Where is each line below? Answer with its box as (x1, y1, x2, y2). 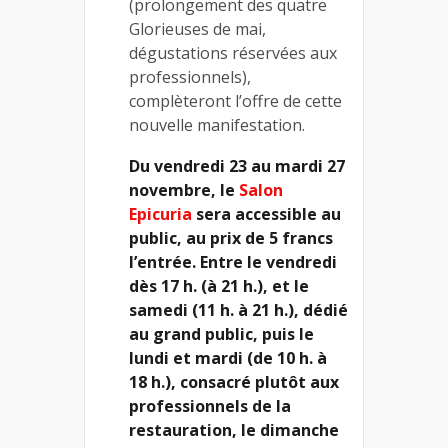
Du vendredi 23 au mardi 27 (129, 154, 345, 177)
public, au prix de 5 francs (129, 226, 333, 249)
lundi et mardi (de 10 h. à (129, 346, 327, 369)
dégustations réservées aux (129, 41, 337, 64)
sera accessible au (192, 202, 341, 225)
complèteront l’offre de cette (129, 89, 342, 112)
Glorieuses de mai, (129, 17, 266, 40)
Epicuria (129, 202, 192, 225)
